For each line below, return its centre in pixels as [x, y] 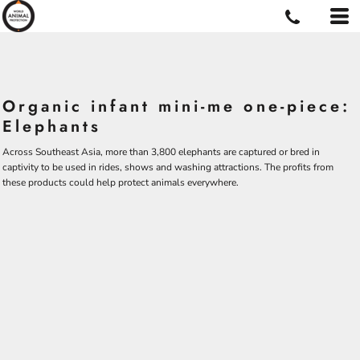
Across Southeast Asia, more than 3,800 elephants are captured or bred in [161, 152]
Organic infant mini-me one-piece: [176, 106]
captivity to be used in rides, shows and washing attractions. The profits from [168, 167]
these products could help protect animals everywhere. [121, 182]
